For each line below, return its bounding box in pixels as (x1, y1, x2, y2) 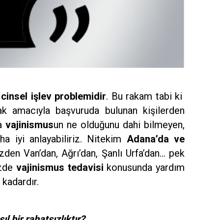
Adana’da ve (126, 133, 185, 145)
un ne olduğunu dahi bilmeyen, (53, 119, 185, 131)
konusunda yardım (103, 162, 185, 173)
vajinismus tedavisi (16, 162, 104, 173)
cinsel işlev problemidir (1, 90, 107, 102)
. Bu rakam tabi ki (106, 90, 185, 102)
